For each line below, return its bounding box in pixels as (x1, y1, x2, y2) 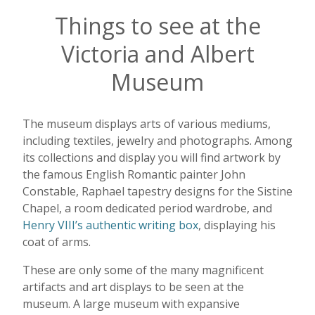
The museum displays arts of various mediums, (22, 115, 271, 131)
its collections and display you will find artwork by (22, 149, 281, 165)
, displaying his (198, 217, 276, 233)
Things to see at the (54, 11, 261, 41)
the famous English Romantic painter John (22, 166, 245, 182)
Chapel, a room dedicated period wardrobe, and (22, 200, 272, 216)
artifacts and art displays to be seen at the (22, 278, 244, 295)
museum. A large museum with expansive (22, 295, 240, 311)
